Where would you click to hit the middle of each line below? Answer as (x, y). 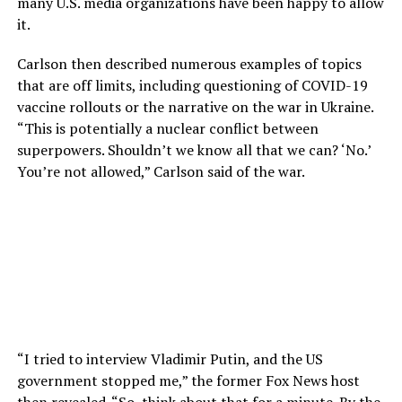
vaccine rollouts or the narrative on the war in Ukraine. (195, 106)
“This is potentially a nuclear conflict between (167, 128)
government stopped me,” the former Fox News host (188, 380)
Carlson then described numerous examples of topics (189, 63)
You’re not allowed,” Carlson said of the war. (161, 171)
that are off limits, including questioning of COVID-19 (192, 85)
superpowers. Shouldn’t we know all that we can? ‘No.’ (193, 149)
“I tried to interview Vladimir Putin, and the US (170, 358)
